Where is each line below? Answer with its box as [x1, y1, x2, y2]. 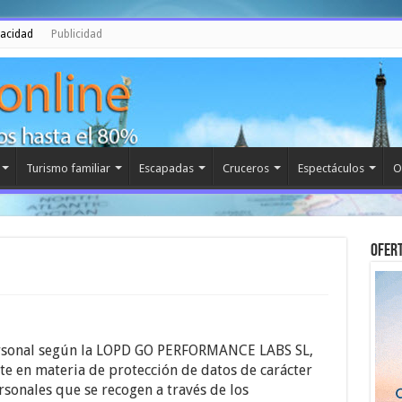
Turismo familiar [25, 162, 110, 175]
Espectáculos [297, 162, 364, 175]
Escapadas [138, 162, 194, 175]
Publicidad [50, 28, 102, 40]
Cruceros [222, 162, 269, 175]
